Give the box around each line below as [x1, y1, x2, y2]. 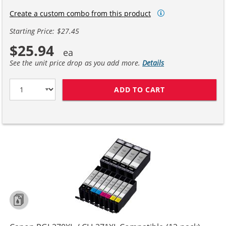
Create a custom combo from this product [10, 8, 151, 18]
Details [142, 58, 164, 68]
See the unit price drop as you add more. [10, 58, 143, 68]
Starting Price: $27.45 [10, 26, 79, 36]
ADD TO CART [114, 84, 165, 94]
